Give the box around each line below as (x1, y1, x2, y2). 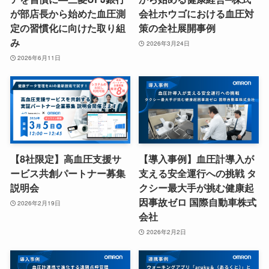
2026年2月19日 (17, 198, 61, 207)
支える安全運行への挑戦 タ (139, 166, 257, 181)
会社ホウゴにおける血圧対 (139, 7, 255, 21)
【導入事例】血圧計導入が (139, 152, 255, 166)
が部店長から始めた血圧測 (10, 7, 125, 21)
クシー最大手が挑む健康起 (139, 181, 255, 195)
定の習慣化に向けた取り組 (10, 21, 125, 35)
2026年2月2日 (146, 227, 186, 236)
